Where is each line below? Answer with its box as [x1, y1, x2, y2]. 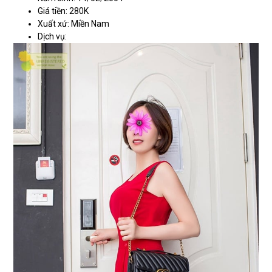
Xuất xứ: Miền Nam [38, 19, 110, 29]
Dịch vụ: [38, 32, 67, 42]
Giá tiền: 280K [38, 6, 89, 16]
